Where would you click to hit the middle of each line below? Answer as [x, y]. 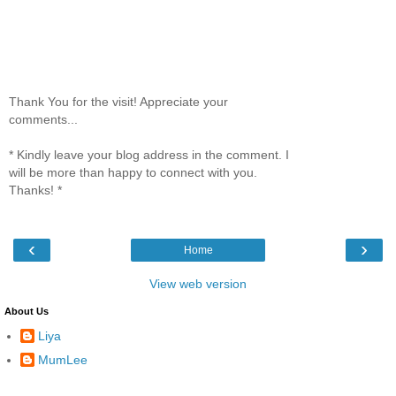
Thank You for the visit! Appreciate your [118, 102]
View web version [198, 283]
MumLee [63, 360]
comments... [43, 120]
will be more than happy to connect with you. [133, 173]
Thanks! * [35, 190]
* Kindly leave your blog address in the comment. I [149, 155]
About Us [27, 311]
